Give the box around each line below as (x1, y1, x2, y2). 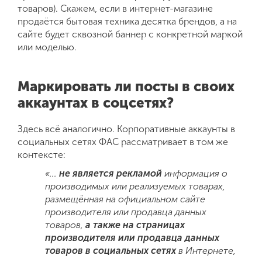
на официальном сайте (106, 193, 206, 205)
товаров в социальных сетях (45, 244, 177, 256)
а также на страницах (85, 219, 185, 230)
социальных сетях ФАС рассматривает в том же (18, 136, 228, 147)
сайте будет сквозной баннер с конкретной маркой (18, 28, 243, 40)
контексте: (18, 149, 65, 160)
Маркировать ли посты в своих (18, 77, 235, 95)
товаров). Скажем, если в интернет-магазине (18, 2, 213, 14)
